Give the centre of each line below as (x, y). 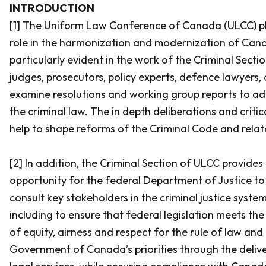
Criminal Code (185, 129)
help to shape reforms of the (80, 129)
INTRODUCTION (52, 8)
